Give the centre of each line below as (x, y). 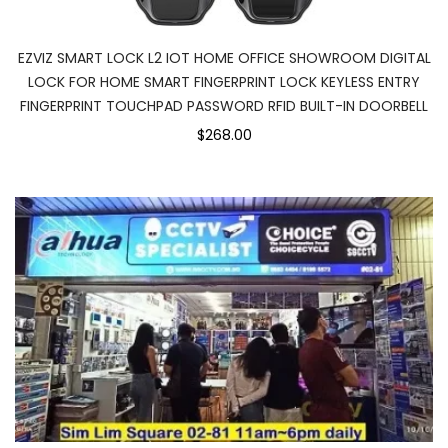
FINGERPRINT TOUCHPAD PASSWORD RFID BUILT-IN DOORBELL (224, 106)
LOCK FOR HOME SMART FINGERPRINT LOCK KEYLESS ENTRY (224, 82)
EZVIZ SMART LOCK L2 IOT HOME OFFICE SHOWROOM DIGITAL (224, 58)
